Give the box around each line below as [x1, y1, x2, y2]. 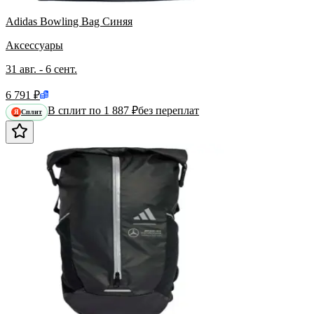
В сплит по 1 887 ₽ [48, 104, 138, 116]
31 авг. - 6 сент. [6, 62, 77, 75]
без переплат [138, 104, 199, 116]
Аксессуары [6, 39, 63, 51]
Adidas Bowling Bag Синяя [6, 15, 132, 27]
